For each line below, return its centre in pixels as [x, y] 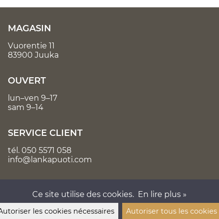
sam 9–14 [26, 108]
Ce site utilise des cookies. [84, 194]
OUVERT [27, 81]
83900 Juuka [33, 55]
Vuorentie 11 [31, 46]
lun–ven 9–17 [33, 98]
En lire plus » [163, 194]
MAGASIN [30, 29]
